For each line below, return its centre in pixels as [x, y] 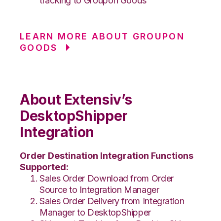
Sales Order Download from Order [107, 178]
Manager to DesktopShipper [95, 212]
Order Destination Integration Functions [107, 155]
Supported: [44, 167]
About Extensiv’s [76, 99]
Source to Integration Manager [99, 189]
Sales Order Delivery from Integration [112, 201]
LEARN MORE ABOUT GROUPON [102, 36]
